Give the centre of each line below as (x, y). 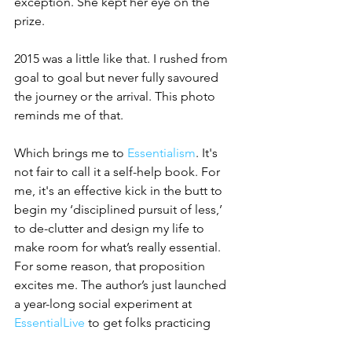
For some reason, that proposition (111, 266)
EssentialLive (49, 323)
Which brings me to (71, 153)
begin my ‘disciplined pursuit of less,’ (120, 210)
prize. (29, 21)
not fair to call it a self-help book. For (119, 172)
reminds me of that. (70, 115)
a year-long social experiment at (104, 304)
